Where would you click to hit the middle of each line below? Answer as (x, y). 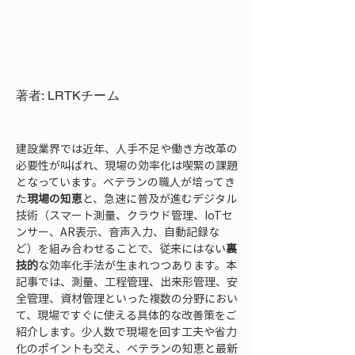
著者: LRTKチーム (68, 95)
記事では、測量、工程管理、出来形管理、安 (127, 281)
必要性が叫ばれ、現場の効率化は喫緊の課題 (127, 165)
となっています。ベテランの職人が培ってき (126, 181)
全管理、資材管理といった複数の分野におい (127, 298)
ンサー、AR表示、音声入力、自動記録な (118, 231)
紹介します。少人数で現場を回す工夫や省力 (126, 331)
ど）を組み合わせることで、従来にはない (121, 248)
